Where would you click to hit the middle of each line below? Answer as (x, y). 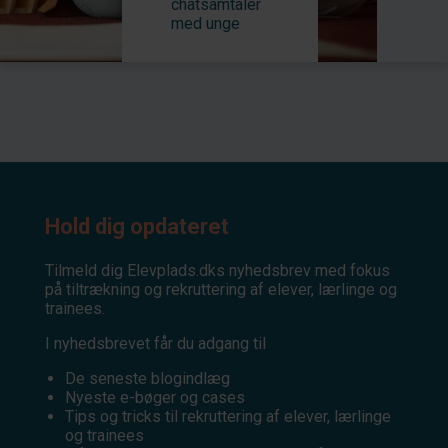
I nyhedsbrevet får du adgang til (155, 344)
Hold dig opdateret (137, 227)
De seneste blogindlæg (147, 379)
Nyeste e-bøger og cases (155, 398)
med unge (205, 23)
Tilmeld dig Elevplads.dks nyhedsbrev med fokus (217, 271)
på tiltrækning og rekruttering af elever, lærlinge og (221, 290)
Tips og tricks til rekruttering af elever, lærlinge (228, 417)
